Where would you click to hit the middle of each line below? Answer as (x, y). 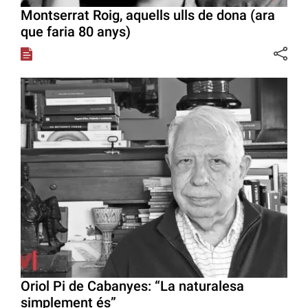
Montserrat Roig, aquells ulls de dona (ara (148, 15)
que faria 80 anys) (76, 31)
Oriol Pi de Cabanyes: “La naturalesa (132, 286)
